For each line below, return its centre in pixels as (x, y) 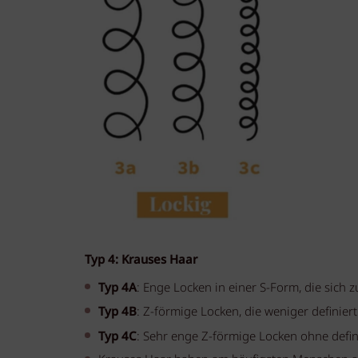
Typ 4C (118, 336)
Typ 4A (118, 288)
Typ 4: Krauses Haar (141, 260)
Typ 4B (118, 312)
